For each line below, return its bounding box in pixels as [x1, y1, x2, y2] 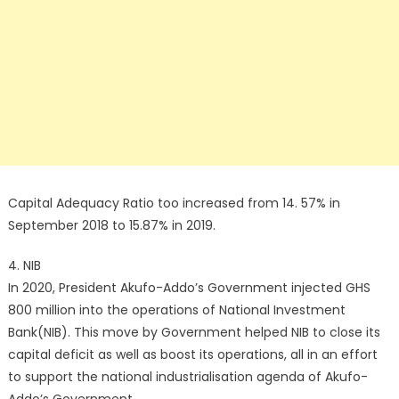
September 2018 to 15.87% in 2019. [7, 216, 216, 234]
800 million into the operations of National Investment [7, 301, 346, 319]
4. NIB [7, 256, 41, 274]
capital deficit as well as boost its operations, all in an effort [7, 346, 378, 363]
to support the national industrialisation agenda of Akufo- [7, 368, 368, 386]
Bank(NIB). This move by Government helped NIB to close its [7, 323, 380, 341]
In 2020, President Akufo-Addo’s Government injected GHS [7, 279, 370, 297]
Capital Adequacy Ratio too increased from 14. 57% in [7, 194, 340, 212]
